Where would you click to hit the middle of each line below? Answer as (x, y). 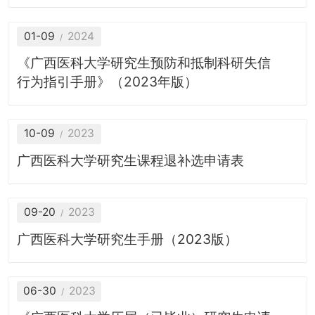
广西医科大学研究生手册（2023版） (128, 239)
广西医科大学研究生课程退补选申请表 (131, 160)
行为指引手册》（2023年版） (108, 82)
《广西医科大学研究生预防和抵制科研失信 (144, 63)
